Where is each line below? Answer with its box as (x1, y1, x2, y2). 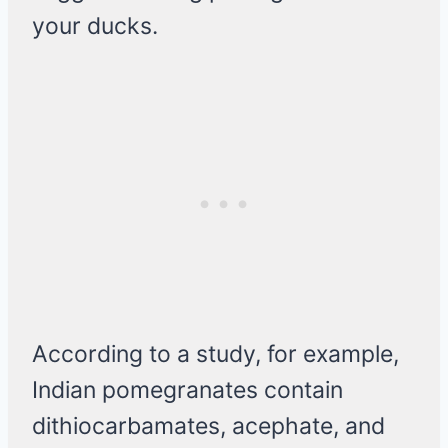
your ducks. (32, 12, 158, 41)
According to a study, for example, (32, 340, 399, 369)
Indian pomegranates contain (32, 376, 343, 405)
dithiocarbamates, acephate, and (32, 412, 385, 441)
